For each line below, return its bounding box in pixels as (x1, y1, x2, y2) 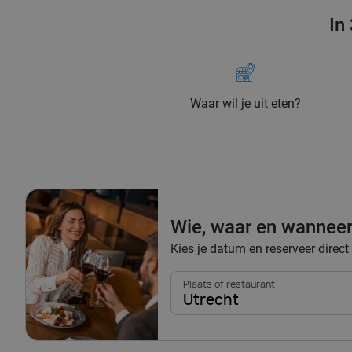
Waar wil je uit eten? (189, 96, 301, 112)
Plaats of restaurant (183, 277, 275, 291)
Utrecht (183, 290, 239, 310)
